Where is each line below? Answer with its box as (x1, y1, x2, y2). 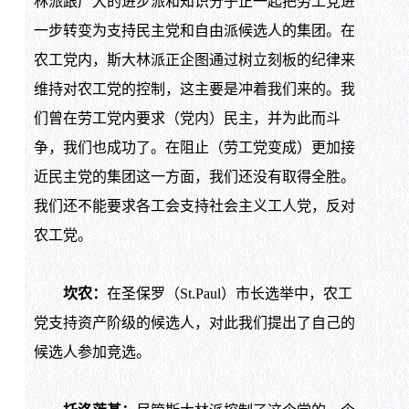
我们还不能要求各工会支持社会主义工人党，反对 (33, 198, 355, 215)
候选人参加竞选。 (33, 344, 151, 361)
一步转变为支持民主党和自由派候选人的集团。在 (33, 23, 355, 39)
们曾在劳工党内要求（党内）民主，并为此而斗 (33, 110, 341, 127)
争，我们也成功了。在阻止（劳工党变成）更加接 (33, 140, 355, 156)
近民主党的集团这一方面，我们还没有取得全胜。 (33, 169, 355, 185)
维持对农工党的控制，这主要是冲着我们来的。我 (33, 81, 355, 98)
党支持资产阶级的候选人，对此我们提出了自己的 (33, 315, 355, 331)
